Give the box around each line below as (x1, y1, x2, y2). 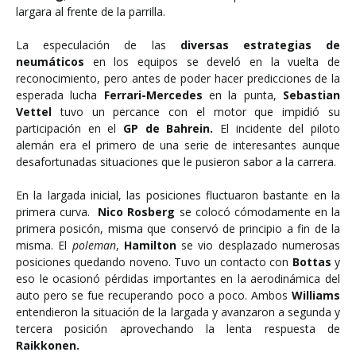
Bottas (292, 254, 331, 269)
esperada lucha (16, 87, 104, 103)
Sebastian (283, 87, 341, 103)
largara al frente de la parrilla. (16, 4, 165, 19)
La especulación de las (16, 37, 180, 52)
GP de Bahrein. (123, 121, 214, 136)
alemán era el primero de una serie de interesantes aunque (16, 137, 340, 153)
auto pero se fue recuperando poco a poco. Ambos (16, 288, 292, 303)
